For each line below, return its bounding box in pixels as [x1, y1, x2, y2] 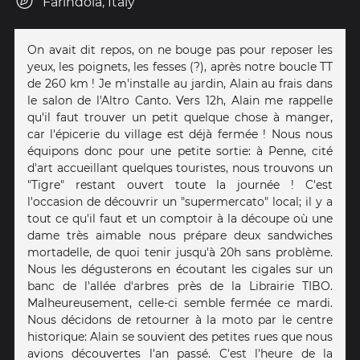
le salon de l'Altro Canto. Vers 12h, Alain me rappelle [27, 93, 333, 108]
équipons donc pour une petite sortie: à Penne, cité [27, 144, 333, 159]
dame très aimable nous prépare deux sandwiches [27, 228, 333, 243]
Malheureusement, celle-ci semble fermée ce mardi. [27, 296, 333, 311]
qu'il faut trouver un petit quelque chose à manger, [27, 110, 333, 125]
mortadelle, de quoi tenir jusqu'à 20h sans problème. [27, 245, 333, 260]
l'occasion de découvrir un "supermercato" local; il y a [27, 194, 333, 210]
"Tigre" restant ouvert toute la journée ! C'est [27, 178, 333, 193]
